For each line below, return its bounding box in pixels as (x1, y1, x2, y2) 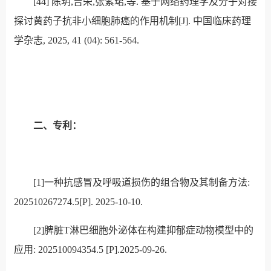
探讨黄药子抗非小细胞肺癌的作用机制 (13, 16, 178, 27)
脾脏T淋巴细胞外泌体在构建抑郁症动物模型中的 (44, 225, 253, 236)
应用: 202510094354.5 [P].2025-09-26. (13, 244, 167, 255)
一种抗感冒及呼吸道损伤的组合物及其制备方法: (44, 177, 250, 188)
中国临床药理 (192, 16, 251, 27)
